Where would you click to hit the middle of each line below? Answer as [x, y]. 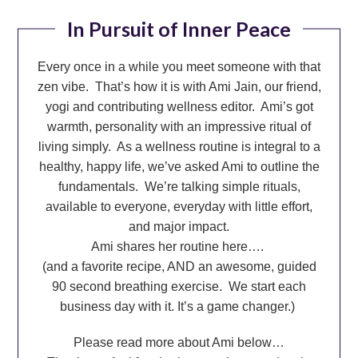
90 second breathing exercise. [140, 286]
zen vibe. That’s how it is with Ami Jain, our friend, [179, 86]
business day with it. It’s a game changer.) [179, 306]
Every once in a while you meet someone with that [179, 66]
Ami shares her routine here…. [179, 246]
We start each [267, 286]
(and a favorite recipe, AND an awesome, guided [179, 266]
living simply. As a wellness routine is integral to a [179, 146]
